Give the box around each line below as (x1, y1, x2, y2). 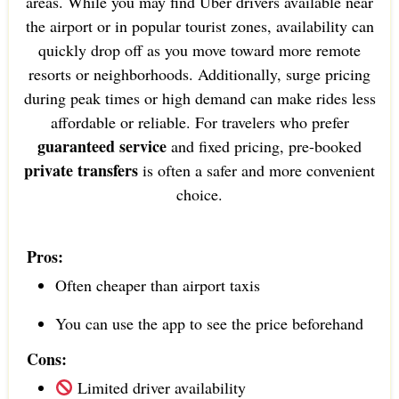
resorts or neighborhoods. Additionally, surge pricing (28, 63, 370, 85)
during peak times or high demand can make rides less (23, 87, 376, 110)
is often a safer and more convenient (138, 159, 375, 182)
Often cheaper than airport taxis (54, 274, 260, 297)
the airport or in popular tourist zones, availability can (25, 15, 374, 37)
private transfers (24, 159, 138, 183)
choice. (176, 183, 223, 206)
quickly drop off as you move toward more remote (38, 39, 361, 61)
